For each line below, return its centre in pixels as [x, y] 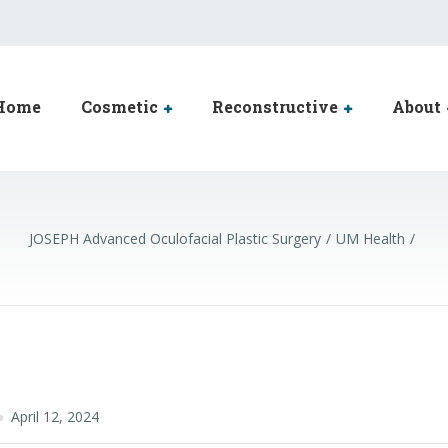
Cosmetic [120, 106]
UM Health [370, 238]
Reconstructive [275, 106]
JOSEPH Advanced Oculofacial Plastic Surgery [174, 238]
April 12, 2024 [55, 416]
